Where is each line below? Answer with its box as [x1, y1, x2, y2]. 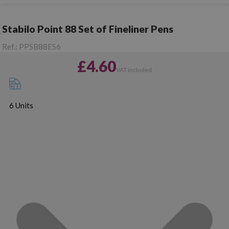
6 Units [9, 100, 33, 110]
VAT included [116, 65, 152, 74]
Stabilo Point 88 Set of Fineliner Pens [2, 22, 173, 35]
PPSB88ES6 [19, 41, 61, 51]
